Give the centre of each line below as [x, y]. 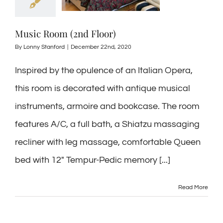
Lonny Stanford [44, 47]
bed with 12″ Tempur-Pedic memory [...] [93, 160]
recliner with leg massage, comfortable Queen [108, 142]
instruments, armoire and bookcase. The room [107, 106]
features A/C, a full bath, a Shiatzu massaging [107, 124]
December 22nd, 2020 [101, 47]
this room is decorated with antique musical [103, 88]
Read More [193, 187]
